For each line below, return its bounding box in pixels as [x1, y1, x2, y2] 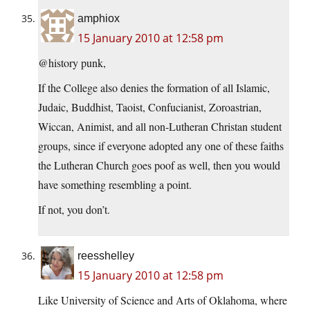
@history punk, [38, 55, 106, 71]
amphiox [77, 12, 120, 25]
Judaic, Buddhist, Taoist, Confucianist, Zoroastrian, [38, 100, 262, 115]
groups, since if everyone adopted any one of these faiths [38, 138, 284, 154]
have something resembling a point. [38, 177, 192, 192]
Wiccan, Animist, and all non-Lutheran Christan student [38, 119, 282, 134]
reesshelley [77, 250, 134, 262]
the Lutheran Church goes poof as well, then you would [38, 158, 280, 173]
